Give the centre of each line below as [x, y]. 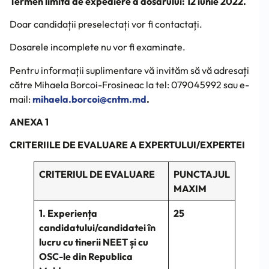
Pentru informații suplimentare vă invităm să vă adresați [129, 70]
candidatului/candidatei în [97, 228]
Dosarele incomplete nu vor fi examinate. [98, 47]
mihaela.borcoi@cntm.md [89, 99]
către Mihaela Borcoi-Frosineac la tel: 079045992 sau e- [129, 84]
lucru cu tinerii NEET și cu [94, 242]
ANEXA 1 [29, 122]
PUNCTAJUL [202, 174]
